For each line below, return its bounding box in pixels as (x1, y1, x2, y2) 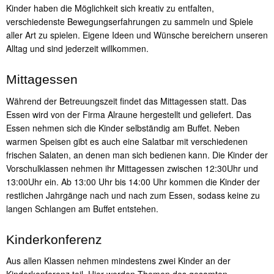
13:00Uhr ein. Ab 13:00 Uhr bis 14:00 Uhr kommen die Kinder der (6, 175, 260, 188)
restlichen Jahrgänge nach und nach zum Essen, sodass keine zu (6, 188, 260, 201)
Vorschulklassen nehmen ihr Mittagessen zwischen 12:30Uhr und (6, 161, 258, 174)
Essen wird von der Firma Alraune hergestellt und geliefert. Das (6, 108, 251, 120)
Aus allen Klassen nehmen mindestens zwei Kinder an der (6, 254, 231, 267)
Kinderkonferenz (6, 232, 102, 246)
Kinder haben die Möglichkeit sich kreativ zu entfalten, (6, 2, 214, 15)
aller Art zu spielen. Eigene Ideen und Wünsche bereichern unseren (6, 29, 268, 42)
